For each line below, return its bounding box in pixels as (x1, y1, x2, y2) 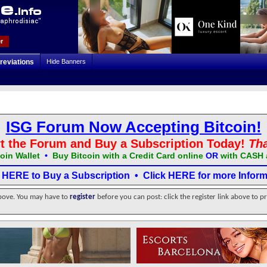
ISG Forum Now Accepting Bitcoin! (5, 118, 262, 136)
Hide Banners (46, 58, 86, 65)
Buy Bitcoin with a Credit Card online (52, 151, 203, 160)
